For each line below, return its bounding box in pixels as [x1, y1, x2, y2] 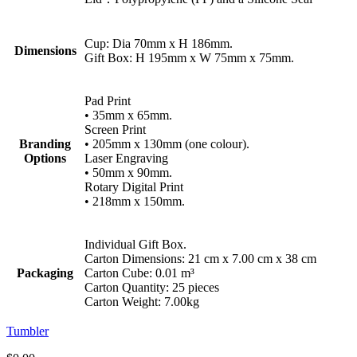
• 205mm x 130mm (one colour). [84, 136, 249, 151]
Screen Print [84, 122, 146, 136]
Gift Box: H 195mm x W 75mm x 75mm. [84, 50, 294, 65]
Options [24, 151, 66, 165]
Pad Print [84, 93, 131, 108]
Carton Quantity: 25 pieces [84, 280, 219, 294]
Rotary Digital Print [84, 179, 183, 194]
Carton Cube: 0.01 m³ [84, 265, 194, 280]
